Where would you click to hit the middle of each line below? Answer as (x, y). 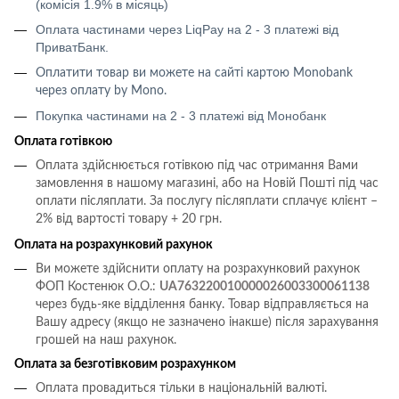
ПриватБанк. (72, 48)
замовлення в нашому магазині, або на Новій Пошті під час (207, 184)
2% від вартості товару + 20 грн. (129, 220)
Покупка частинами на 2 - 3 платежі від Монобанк (181, 115)
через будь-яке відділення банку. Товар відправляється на (202, 304)
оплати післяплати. (91, 202)
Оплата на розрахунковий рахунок (114, 244)
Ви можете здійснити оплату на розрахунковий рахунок (198, 269)
